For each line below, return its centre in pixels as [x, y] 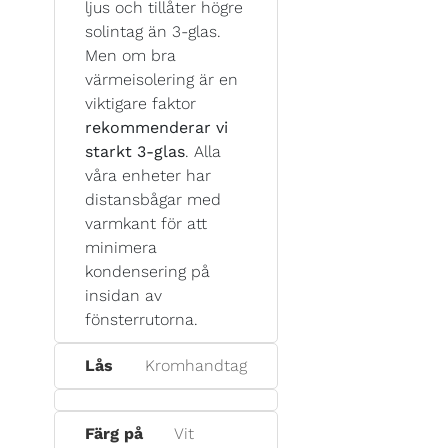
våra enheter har [148, 175]
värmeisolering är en [161, 79]
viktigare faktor [140, 103]
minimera [121, 247]
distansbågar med [153, 199]
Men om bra [130, 55]
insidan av [123, 295]
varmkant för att [146, 223]
